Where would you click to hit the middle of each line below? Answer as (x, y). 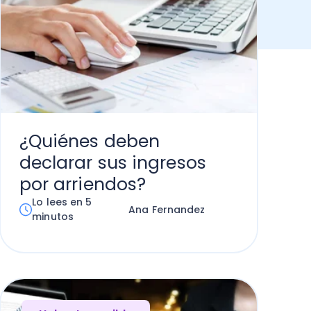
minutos (53, 217)
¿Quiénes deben (90, 141)
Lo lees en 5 (62, 202)
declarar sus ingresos (112, 163)
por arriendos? (83, 184)
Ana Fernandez (167, 209)
